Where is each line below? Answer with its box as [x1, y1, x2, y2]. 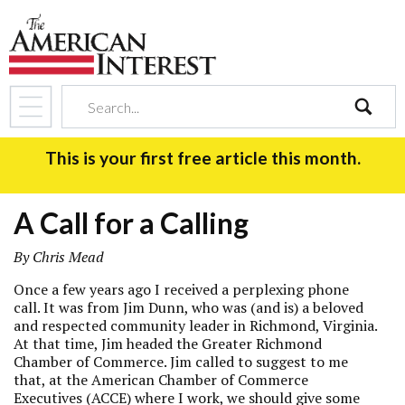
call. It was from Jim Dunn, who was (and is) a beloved [14, 297, 363, 317]
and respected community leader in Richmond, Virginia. [14, 316, 377, 335]
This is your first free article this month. [44, 147, 361, 168]
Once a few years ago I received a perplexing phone [14, 279, 349, 299]
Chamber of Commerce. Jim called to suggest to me [14, 352, 348, 372]
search [353, 128, 395, 148]
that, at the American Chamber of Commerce [14, 370, 308, 390]
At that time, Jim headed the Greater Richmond [14, 334, 322, 353]
